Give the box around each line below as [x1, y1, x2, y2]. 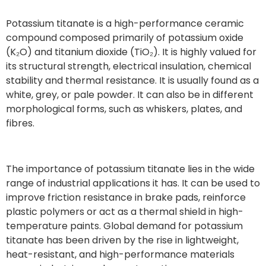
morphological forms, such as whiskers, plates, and [6, 102, 242, 116]
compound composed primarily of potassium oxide [6, 31, 243, 45]
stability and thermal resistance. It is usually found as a [6, 74, 259, 88]
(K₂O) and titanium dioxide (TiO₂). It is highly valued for [6, 45, 256, 59]
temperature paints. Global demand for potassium [6, 219, 243, 233]
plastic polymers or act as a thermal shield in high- [6, 205, 243, 219]
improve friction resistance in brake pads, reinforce [6, 191, 246, 205]
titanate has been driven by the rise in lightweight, [6, 233, 239, 248]
